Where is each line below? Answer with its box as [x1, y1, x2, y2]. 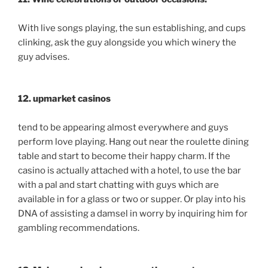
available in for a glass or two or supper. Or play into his [18, 194, 246, 205]
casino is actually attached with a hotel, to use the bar [18, 165, 241, 176]
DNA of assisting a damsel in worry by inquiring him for [18, 208, 248, 220]
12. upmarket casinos [18, 93, 111, 105]
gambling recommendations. [18, 223, 139, 234]
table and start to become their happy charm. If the [18, 151, 230, 162]
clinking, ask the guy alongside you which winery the [18, 36, 236, 48]
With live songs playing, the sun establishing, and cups [18, 22, 246, 33]
